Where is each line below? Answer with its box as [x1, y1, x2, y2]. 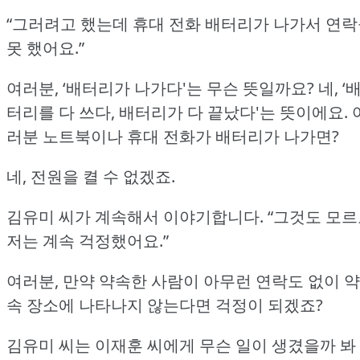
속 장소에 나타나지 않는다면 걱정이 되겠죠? [6, 294, 323, 317]
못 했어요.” [6, 37, 84, 59]
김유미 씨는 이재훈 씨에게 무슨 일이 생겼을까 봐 [6, 334, 356, 357]
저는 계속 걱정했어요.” [6, 230, 169, 252]
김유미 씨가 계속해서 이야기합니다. [6, 206, 264, 228]
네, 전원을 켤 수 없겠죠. [6, 166, 175, 188]
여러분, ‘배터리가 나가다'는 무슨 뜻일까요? [6, 77, 314, 100]
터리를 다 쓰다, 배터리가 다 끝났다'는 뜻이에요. [6, 101, 348, 124]
